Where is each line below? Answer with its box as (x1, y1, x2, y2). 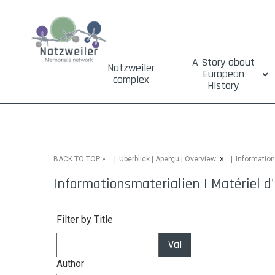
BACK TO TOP (53, 154, 100, 163)
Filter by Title (56, 214, 113, 225)
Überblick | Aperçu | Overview (119, 154, 216, 163)
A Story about (192, 55, 255, 69)
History (207, 79, 239, 93)
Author (56, 258, 84, 269)
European (202, 67, 244, 81)
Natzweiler (107, 61, 155, 75)
